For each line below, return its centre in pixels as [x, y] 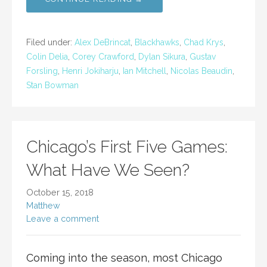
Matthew [43, 205]
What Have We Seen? [108, 170]
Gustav [203, 56]
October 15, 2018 [60, 192]
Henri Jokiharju [90, 71]
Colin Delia [47, 56]
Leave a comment [63, 218]
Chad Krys [204, 42]
